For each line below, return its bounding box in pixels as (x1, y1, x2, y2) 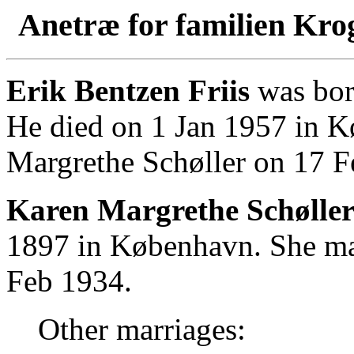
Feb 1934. (6, 263, 132, 298)
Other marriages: (38, 311, 246, 346)
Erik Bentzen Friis (6, 73, 250, 107)
